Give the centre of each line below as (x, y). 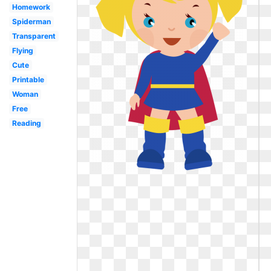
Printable (28, 80)
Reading (26, 123)
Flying (22, 51)
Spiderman (31, 21)
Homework (31, 7)
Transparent (34, 36)
